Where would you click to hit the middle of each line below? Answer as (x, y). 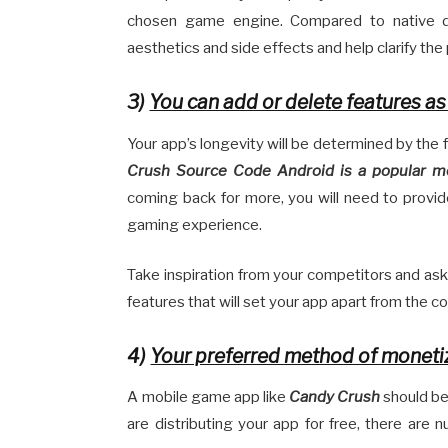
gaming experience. (195, 224)
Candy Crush (334, 397)
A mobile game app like (208, 397)
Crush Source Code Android (231, 170)
